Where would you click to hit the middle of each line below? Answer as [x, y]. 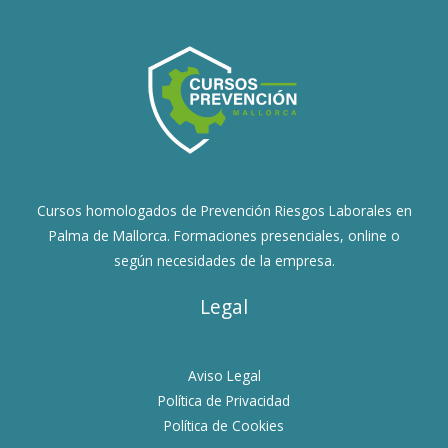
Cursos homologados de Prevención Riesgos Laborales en [224, 211]
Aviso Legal [224, 376]
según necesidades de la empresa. [224, 261]
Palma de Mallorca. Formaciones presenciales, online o [224, 236]
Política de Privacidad [224, 401]
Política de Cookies [224, 426]
